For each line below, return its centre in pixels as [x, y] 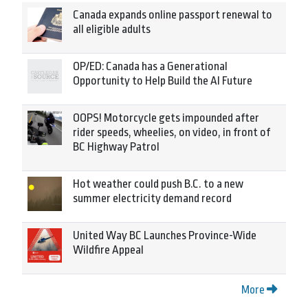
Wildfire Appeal [108, 250]
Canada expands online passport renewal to [173, 15]
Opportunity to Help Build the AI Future [163, 81]
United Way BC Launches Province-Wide [165, 235]
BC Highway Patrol [116, 147]
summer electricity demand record [152, 198]
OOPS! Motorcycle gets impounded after [166, 118]
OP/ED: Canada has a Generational [150, 66]
